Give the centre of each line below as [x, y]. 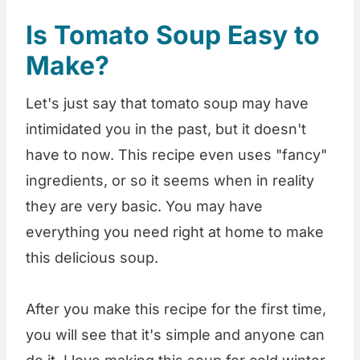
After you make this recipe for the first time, [176, 309]
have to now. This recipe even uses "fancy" [176, 155]
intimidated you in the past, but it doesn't [166, 129]
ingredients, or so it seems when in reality [170, 181]
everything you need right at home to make [175, 232]
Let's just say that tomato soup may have [167, 104]
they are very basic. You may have [144, 207]
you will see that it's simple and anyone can [175, 335]
